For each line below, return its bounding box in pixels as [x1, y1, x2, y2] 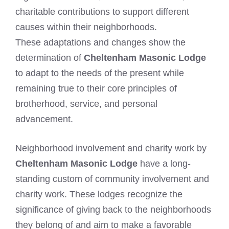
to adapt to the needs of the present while [15, 68, 184, 79]
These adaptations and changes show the [15, 37, 186, 48]
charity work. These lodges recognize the [15, 189, 182, 200]
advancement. [15, 114, 73, 125]
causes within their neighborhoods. [15, 22, 157, 33]
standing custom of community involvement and [15, 174, 209, 185]
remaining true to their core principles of [15, 83, 177, 94]
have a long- [138, 158, 191, 169]
